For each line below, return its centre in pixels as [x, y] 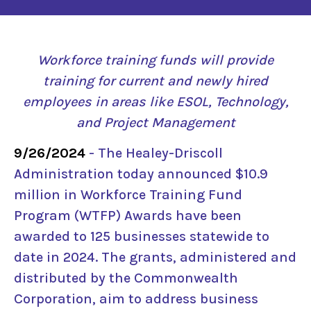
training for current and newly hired [155, 81]
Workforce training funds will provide [155, 60]
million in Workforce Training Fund [128, 195]
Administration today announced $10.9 [141, 174]
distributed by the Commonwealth [126, 278]
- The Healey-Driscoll [154, 153]
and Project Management [155, 123]
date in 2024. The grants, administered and [155, 258]
